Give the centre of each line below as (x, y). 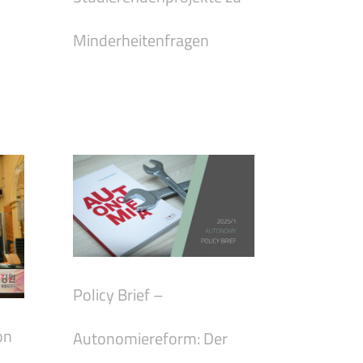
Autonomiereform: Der (150, 339)
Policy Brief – (118, 295)
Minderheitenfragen (141, 40)
